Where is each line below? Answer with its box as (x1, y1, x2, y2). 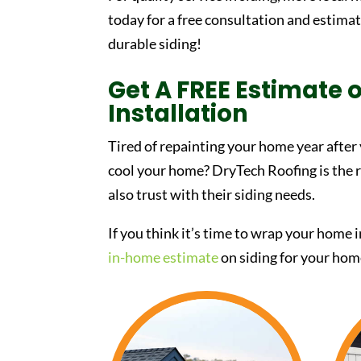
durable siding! (108, 34, 202, 52)
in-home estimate (108, 248, 219, 267)
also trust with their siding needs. (108, 185, 316, 204)
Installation (108, 98, 249, 131)
